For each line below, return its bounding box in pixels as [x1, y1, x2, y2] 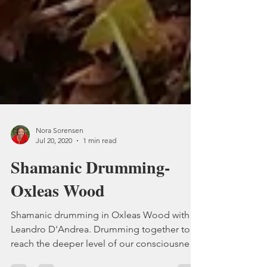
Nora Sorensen [36, 147, 83, 156]
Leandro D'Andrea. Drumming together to [11, 245, 190, 256]
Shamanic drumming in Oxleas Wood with [11, 231, 190, 242]
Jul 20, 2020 [36, 157, 72, 166]
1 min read [83, 157, 116, 166]
